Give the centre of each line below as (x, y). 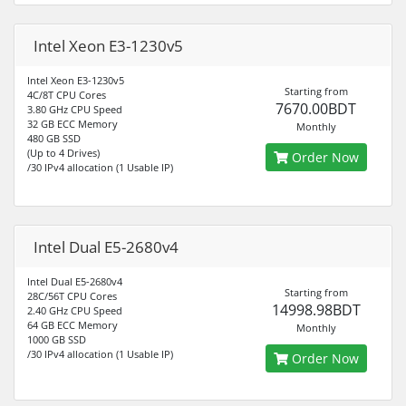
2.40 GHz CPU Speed (75, 310)
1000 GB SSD (57, 339)
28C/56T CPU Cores (72, 296)
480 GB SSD (54, 138)
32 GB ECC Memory (72, 124)
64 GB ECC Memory (72, 325)
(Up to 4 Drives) (63, 153)
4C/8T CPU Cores (67, 95)
